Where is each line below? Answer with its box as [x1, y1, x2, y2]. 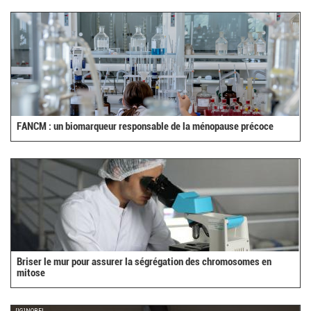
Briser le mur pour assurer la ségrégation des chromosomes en [17, 255, 272, 269]
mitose [17, 267, 46, 280]
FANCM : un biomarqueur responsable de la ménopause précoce [17, 120, 274, 133]
